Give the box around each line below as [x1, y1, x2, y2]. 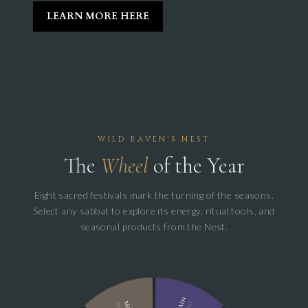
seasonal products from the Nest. [80, 221, 228, 233]
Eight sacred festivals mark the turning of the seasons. [34, 189, 274, 201]
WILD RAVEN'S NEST [98, 134, 210, 145]
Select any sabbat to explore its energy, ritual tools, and [33, 205, 275, 217]
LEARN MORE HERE [47, 10, 149, 23]
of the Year [148, 152, 245, 179]
